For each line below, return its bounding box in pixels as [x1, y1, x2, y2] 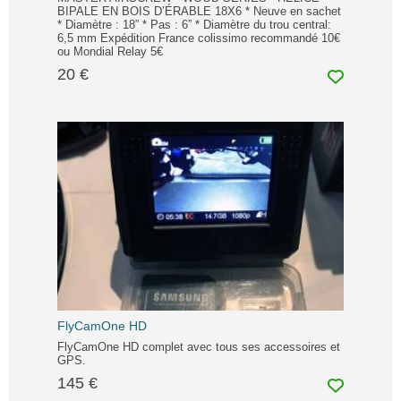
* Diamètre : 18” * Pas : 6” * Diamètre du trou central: [57, 18, 331, 32]
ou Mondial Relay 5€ [57, 45, 163, 59]
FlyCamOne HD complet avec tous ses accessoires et [57, 340, 340, 354]
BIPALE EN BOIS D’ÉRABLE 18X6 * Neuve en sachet [57, 4, 341, 19]
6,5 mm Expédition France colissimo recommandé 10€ [57, 31, 340, 46]
